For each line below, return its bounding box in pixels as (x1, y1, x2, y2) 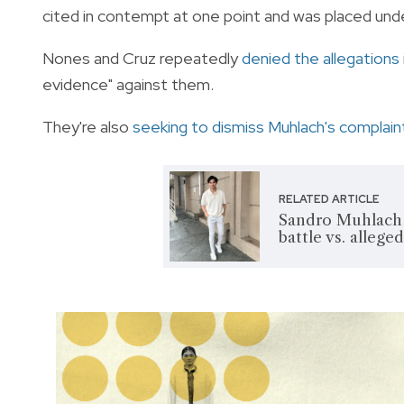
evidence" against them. (42, 73, 214, 95)
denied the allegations (242, 47, 399, 69)
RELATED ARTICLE (279, 191, 381, 207)
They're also (42, 115, 133, 137)
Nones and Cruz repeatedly (42, 47, 242, 69)
